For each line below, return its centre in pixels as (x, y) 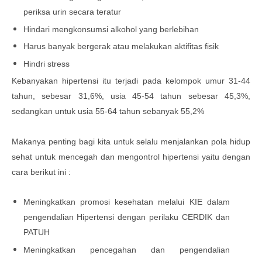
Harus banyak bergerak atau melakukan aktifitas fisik (121, 46)
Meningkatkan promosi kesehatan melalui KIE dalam (126, 202)
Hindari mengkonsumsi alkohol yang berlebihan (111, 29)
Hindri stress (46, 63)
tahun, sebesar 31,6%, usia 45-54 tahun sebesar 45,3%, (131, 96)
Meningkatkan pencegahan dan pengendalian (126, 249)
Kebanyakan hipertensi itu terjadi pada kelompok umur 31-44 (131, 81)
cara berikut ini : (41, 172)
